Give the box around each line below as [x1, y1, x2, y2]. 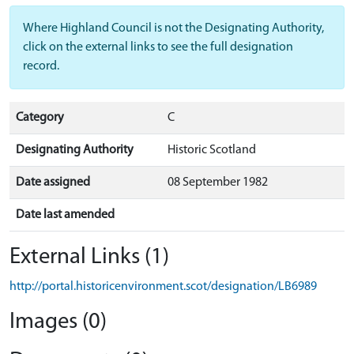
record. [23, 60, 59, 73]
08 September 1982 [168, 176, 268, 189]
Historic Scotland [168, 144, 256, 156]
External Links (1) [9, 246, 169, 269]
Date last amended [16, 209, 115, 221]
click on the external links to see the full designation [23, 41, 293, 54]
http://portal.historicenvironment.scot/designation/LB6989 [9, 281, 317, 293]
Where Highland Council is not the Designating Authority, [23, 22, 324, 35]
